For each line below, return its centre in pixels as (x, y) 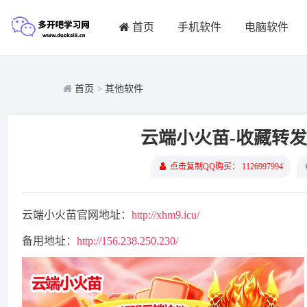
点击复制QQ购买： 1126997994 (226, 167)
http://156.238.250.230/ (127, 241)
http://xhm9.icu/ (165, 215)
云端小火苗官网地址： (77, 215)
